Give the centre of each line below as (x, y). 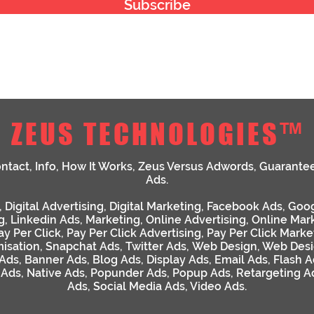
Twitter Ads (156, 246)
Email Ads (241, 259)
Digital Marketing (155, 206)
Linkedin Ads (45, 219)
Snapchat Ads (83, 246)
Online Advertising (196, 219)
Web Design (225, 246)
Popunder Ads (128, 273)
